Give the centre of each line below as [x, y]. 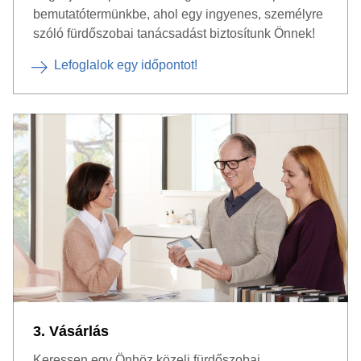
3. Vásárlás [71, 331]
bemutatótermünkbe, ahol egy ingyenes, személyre [178, 14]
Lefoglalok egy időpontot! [126, 65]
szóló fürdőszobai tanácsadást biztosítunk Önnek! [174, 33]
